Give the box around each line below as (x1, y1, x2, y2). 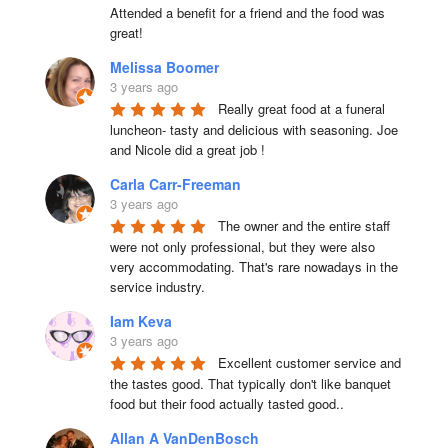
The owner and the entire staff (217, 216, 390, 235)
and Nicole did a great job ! (109, 140, 265, 159)
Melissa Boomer (109, 57, 219, 77)
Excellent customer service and (217, 353, 401, 372)
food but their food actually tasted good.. (109, 394, 344, 413)
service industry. (109, 277, 205, 296)
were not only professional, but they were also (109, 237, 375, 256)
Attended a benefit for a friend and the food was (109, 3, 385, 22)
